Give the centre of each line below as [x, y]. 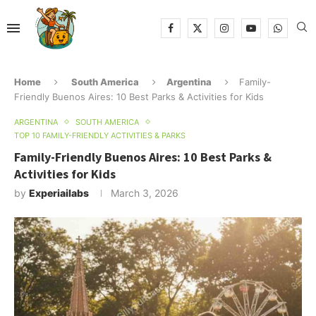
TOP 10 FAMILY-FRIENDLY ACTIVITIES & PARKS [100, 135]
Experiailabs [59, 193]
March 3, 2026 [145, 193]
